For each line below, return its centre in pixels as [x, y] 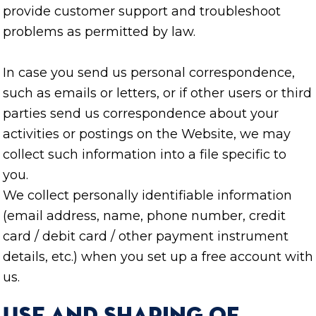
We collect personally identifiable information [147, 196]
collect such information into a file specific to [145, 155]
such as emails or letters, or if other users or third [157, 93]
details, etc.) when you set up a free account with [158, 257]
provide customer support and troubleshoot [142, 12]
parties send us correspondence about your [141, 114]
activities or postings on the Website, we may [147, 134]
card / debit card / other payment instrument [146, 237]
